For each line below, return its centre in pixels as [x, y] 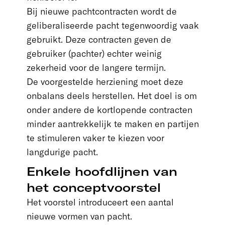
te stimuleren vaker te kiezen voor [95, 138]
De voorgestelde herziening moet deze [105, 82]
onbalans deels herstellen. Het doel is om [111, 96]
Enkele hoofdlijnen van [102, 171]
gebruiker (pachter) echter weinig [94, 53]
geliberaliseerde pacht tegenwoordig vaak [113, 25]
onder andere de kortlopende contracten [109, 110]
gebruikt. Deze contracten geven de [99, 39]
